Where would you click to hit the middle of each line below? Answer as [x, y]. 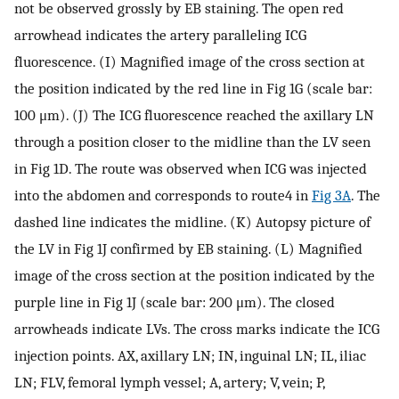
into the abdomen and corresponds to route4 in [163, 195]
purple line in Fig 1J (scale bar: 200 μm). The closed [175, 302]
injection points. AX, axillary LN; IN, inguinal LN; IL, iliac [190, 356]
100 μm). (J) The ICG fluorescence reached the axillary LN [194, 115]
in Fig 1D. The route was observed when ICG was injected [191, 169]
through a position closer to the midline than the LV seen [192, 142]
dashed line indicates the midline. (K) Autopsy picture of [192, 222]
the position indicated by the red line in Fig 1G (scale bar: [193, 89]
